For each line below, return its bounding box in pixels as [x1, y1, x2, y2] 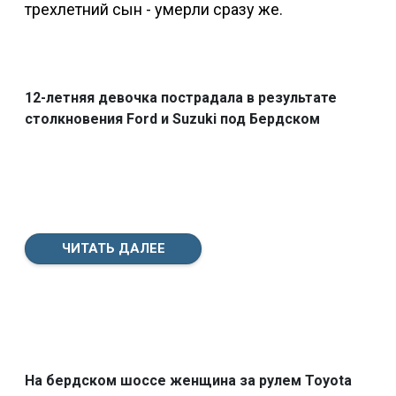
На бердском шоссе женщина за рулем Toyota [25, 371, 352, 389]
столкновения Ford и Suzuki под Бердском [25, 110, 320, 127]
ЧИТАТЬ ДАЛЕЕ [61, 240, 165, 256]
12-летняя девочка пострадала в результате [25, 88, 337, 106]
